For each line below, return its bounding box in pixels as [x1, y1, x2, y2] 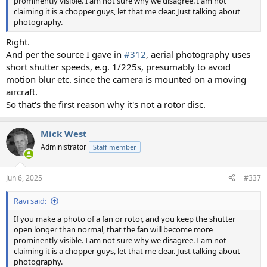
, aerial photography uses [146, 48, 250, 61]
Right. [6, 36, 30, 48]
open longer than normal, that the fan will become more [14, 223, 213, 235]
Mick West [41, 128, 87, 140]
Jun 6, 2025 [6, 172, 42, 183]
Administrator [41, 142, 86, 153]
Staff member [93, 142, 136, 152]
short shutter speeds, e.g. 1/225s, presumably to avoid [6, 61, 231, 73]
